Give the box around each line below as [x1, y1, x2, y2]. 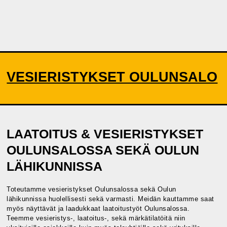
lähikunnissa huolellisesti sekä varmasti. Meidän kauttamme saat [7, 195, 214, 203]
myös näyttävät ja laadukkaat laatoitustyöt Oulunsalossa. [7, 205, 190, 213]
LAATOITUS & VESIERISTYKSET [7, 127, 204, 141]
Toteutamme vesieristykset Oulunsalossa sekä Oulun [7, 185, 176, 194]
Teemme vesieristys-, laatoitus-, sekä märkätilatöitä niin [7, 214, 185, 222]
